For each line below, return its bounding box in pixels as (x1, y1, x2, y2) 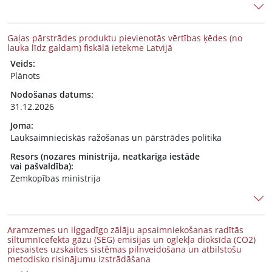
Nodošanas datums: (10, 89, 93, 100)
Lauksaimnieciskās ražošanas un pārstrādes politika (10, 132, 222, 143)
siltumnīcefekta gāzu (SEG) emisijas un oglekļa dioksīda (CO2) (7, 234, 256, 245)
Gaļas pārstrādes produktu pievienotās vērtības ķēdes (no (7, 32, 242, 44)
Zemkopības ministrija (10, 172, 101, 184)
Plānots (10, 70, 40, 81)
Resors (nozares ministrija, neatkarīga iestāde (10, 151, 200, 162)
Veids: (10, 58, 35, 69)
